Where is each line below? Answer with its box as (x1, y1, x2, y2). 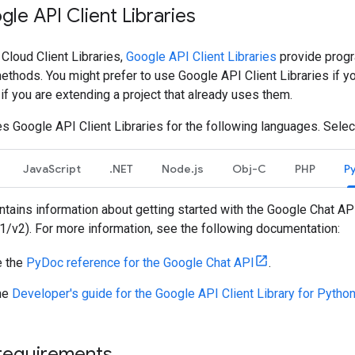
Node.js (162, 161, 204, 176)
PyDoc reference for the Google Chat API (26, 254, 254, 270)
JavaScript (23, 161, 81, 176)
